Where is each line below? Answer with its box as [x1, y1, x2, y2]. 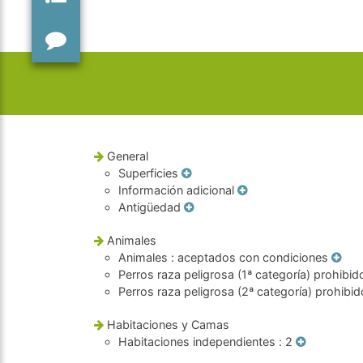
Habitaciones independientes [118, 335, 275, 348]
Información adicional [118, 183, 234, 197]
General [107, 149, 148, 163]
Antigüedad [118, 200, 181, 214]
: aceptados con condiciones [171, 250, 331, 264]
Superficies [118, 166, 178, 180]
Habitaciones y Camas [107, 318, 229, 331]
